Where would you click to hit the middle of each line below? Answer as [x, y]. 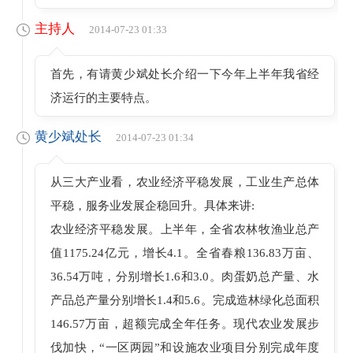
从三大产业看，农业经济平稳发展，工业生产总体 [185, 181]
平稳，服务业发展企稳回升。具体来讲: [152, 205]
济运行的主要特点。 [103, 97]
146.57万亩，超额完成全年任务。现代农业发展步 [185, 323]
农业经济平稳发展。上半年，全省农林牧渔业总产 [185, 229]
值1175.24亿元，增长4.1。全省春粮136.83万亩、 [185, 252]
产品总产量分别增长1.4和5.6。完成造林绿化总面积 [185, 299]
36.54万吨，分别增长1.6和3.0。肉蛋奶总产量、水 [185, 276]
